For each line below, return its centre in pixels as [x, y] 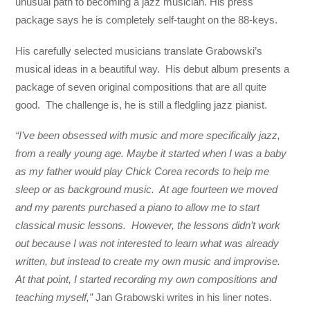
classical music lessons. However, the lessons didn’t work [148, 225]
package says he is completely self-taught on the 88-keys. [147, 20]
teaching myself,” [54, 297]
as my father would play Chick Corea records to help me [143, 171]
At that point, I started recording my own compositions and [146, 279]
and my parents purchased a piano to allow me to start [138, 207]
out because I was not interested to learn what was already [147, 243]
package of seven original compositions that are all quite [141, 86]
